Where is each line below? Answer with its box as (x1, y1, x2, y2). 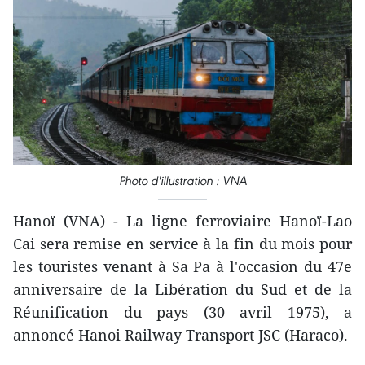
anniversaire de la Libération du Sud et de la (13, 279, 352, 300)
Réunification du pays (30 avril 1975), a (13, 302, 352, 323)
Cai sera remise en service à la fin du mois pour (13, 234, 352, 254)
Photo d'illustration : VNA (118, 173, 247, 189)
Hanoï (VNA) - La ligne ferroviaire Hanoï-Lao (13, 211, 352, 231)
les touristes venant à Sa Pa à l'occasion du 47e (13, 257, 352, 277)
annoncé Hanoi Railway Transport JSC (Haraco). (13, 325, 348, 345)
